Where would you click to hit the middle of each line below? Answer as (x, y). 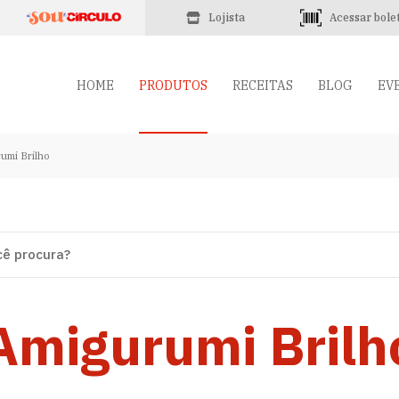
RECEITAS (263, 85)
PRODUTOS (173, 85)
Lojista (227, 17)
